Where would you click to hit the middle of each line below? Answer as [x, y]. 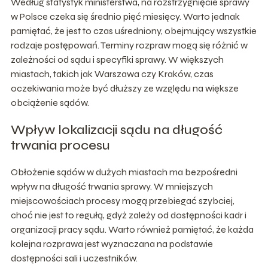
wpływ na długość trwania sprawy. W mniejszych [112, 186]
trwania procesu [60, 145]
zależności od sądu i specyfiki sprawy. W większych [117, 59]
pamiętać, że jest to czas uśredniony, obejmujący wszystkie [133, 31]
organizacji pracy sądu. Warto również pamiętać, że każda [132, 229]
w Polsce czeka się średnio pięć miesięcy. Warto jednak [125, 16]
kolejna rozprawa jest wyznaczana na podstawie [112, 243]
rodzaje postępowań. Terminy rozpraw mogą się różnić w [129, 45]
